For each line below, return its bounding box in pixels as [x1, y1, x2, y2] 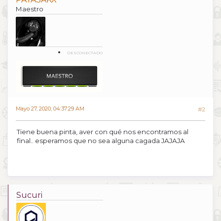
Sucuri [16, 190, 42, 200]
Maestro [16, 4, 43, 13]
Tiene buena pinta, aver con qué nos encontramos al [17, 127, 188, 136]
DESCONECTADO [67, 50, 103, 55]
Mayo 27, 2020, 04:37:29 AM [16, 105, 84, 112]
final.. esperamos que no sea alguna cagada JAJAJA [17, 136, 185, 145]
